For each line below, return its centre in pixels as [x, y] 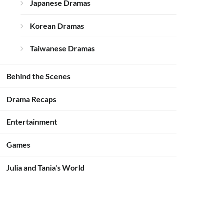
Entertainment [32, 122]
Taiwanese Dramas [63, 48]
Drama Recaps [32, 99]
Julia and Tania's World [46, 167]
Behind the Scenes [39, 76]
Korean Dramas [57, 25]
